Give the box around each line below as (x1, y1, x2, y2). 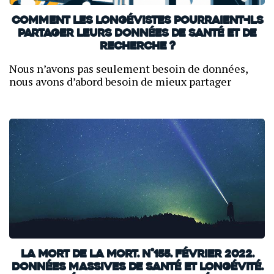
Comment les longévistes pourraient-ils (11, 15, 263, 27)
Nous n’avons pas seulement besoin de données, (9, 61, 248, 76)
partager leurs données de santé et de (18, 28, 256, 40)
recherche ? (99, 41, 175, 53)
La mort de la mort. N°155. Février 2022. (20, 248, 254, 261)
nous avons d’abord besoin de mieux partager (9, 74, 231, 89)
